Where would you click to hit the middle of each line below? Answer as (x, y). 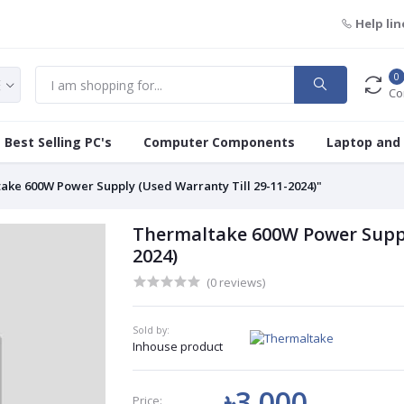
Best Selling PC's (58, 142)
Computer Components (219, 142)
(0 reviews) (235, 282)
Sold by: (151, 330)
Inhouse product (177, 346)
